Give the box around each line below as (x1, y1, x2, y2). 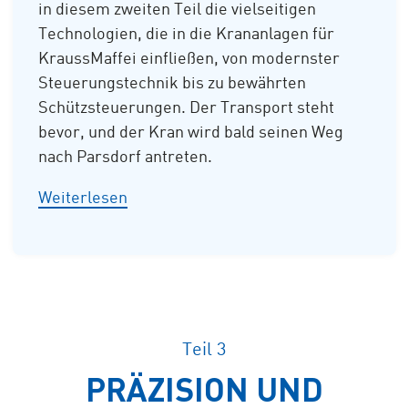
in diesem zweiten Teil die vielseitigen (38, 2, 316, 19)
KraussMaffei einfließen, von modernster (38, 51, 340, 68)
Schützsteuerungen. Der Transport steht (38, 100, 334, 117)
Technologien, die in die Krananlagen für (38, 26, 334, 44)
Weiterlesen (38, 190, 127, 208)
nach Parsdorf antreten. (38, 149, 216, 167)
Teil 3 (182, 342, 226, 361)
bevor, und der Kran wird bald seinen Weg (38, 125, 343, 142)
